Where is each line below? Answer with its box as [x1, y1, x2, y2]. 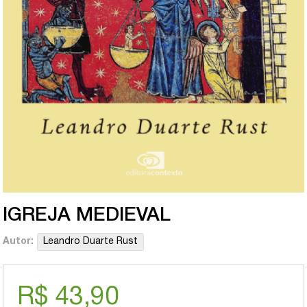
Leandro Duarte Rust [43, 237, 138, 246]
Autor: [3, 237, 34, 246]
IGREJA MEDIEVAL [3, 207, 171, 224]
